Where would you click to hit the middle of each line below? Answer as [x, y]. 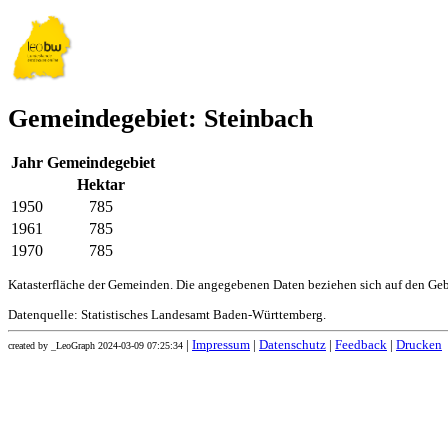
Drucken [419, 345]
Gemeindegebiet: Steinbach [160, 119]
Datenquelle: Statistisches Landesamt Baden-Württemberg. [167, 315]
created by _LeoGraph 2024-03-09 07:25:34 [95, 346]
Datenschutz [292, 345]
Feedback [361, 345]
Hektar [101, 185]
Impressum [221, 345]
